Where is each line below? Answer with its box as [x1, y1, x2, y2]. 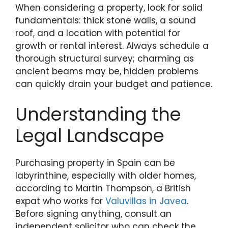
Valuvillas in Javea [105, 194, 187, 207]
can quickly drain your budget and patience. [15, 78, 212, 91]
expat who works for [15, 194, 105, 207]
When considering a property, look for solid [15, 2, 203, 14]
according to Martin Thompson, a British [15, 182, 191, 194]
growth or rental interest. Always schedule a [15, 40, 209, 52]
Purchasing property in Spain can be [15, 156, 175, 169]
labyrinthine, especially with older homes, [15, 169, 196, 182]
